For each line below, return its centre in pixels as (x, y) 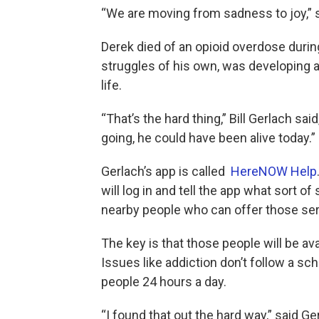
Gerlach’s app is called (166, 171)
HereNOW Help (274, 171)
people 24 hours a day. (164, 282)
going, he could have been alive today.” (208, 138)
